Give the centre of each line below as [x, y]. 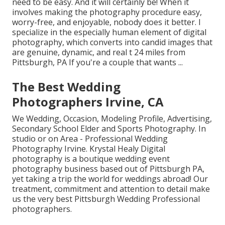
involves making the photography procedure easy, [107, 12]
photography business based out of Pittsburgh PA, [108, 168]
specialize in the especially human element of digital [109, 32]
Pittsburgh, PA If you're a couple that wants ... [97, 62]
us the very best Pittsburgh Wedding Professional [106, 199]
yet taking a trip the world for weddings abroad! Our [110, 179]
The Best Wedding [66, 86]
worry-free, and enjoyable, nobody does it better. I [106, 22]
